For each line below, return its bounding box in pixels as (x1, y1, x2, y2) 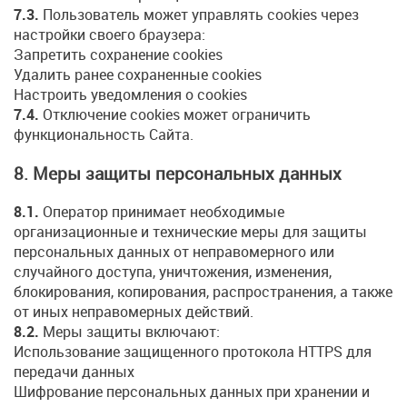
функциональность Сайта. (14, 124, 194, 145)
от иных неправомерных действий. (14, 301, 253, 322)
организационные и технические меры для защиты (14, 221, 367, 242)
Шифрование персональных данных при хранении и (14, 381, 370, 402)
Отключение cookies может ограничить (39, 104, 311, 125)
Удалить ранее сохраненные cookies (14, 65, 262, 85)
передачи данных (14, 361, 134, 382)
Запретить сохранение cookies (14, 45, 223, 65)
